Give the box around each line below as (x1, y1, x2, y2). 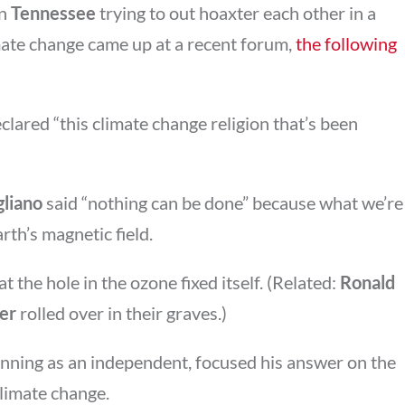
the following (296, 32, 397, 54)
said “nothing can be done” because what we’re (42, 191, 403, 213)
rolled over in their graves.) (16, 301, 227, 324)
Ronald (340, 270, 395, 293)
